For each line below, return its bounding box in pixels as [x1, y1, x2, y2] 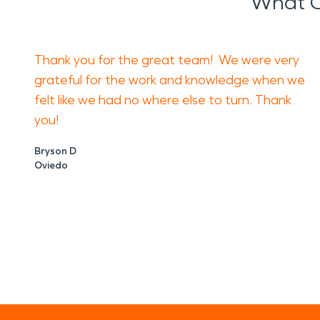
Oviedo [34, 159, 68, 171]
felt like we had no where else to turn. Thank [34, 92, 291, 108]
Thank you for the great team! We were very [34, 52, 299, 68]
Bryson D [34, 145, 76, 157]
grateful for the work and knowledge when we [34, 72, 305, 88]
